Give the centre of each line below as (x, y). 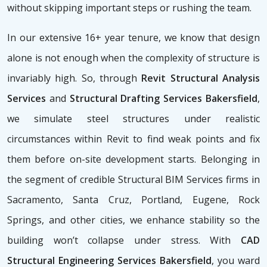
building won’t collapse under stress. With (124, 240)
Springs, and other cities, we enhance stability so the (133, 220)
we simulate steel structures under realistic (133, 119)
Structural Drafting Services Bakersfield (162, 99)
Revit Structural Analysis (201, 78)
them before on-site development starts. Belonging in (133, 159)
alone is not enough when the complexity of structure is (133, 58)
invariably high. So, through (74, 78)
